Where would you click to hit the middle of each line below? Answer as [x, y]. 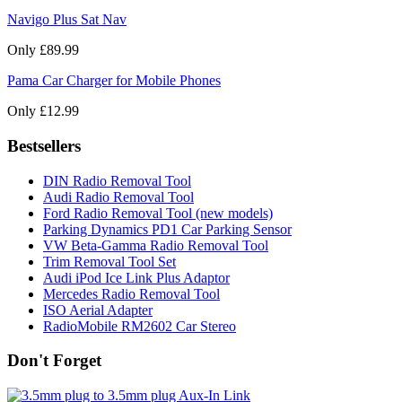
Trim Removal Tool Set [109, 261]
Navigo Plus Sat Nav [67, 20]
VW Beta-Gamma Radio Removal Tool [156, 245]
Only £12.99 [43, 111]
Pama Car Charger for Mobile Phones [114, 81]
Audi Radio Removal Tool [118, 197]
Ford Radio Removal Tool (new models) [158, 213]
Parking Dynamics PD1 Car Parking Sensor [167, 229]
